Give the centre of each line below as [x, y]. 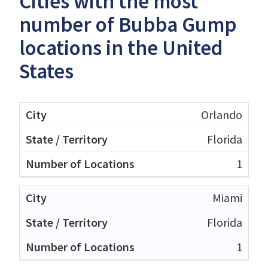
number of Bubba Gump [128, 24]
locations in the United [121, 48]
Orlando [222, 114]
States [46, 71]
